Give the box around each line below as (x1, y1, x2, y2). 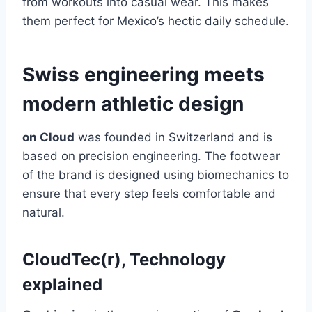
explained (22, 274, 102, 295)
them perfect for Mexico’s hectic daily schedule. (22, 14, 289, 29)
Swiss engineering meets (22, 63, 265, 87)
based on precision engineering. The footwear (22, 149, 280, 164)
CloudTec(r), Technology (22, 249, 226, 270)
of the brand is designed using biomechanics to (22, 168, 289, 182)
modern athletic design (22, 92, 244, 116)
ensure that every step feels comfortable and (22, 187, 276, 201)
